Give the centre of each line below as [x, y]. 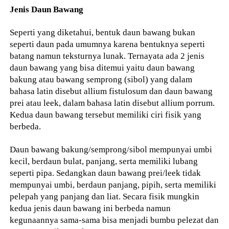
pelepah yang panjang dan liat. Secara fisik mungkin [105, 196]
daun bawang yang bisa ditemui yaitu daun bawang [102, 67]
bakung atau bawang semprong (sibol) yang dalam [101, 79]
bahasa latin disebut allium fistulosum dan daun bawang [111, 91]
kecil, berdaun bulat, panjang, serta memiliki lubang [104, 161]
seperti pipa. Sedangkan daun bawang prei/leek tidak [106, 173]
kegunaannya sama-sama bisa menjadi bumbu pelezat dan [114, 220]
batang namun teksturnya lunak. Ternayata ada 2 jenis [107, 55]
